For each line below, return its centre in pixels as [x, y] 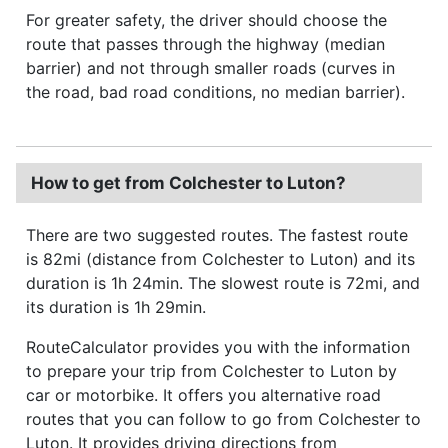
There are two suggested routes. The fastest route [217, 234]
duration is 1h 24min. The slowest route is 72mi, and [223, 282]
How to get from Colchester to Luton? [188, 182]
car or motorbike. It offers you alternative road [203, 394]
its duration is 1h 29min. [116, 306]
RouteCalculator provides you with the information [218, 346]
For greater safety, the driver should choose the [206, 19]
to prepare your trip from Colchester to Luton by [211, 370]
